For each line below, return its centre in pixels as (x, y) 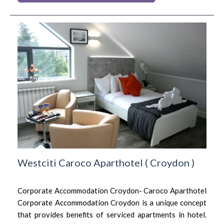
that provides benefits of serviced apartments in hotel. (112, 214)
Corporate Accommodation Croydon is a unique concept (112, 202)
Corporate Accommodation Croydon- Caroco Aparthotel (112, 190)
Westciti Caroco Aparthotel (80, 162)
